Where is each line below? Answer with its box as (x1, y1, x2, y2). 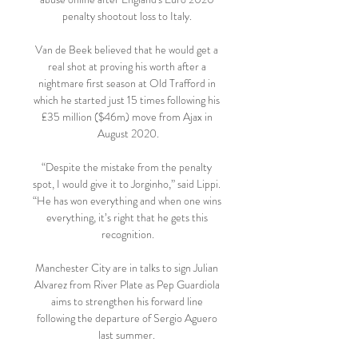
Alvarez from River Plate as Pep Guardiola (34, 276, 220, 292)
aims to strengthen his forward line (50, 293, 203, 309)
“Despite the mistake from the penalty (42, 159, 212, 175)
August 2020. (97, 125, 159, 141)
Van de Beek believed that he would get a (35, 42, 218, 58)
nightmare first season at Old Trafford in (38, 75, 216, 91)
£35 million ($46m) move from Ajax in (41, 109, 213, 125)
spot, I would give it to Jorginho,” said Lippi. (33, 176, 221, 192)
